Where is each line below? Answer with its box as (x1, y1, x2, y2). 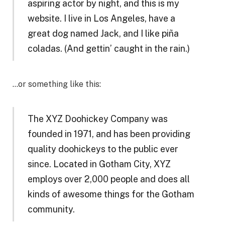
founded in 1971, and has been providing (27, 129, 190, 140)
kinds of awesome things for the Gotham (27, 189, 194, 200)
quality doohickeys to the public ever (27, 144, 178, 155)
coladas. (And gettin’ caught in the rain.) (27, 43, 190, 54)
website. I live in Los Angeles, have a (27, 13, 175, 24)
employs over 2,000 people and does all (27, 174, 190, 185)
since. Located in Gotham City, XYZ (27, 159, 171, 170)
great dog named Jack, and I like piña (27, 28, 179, 39)
